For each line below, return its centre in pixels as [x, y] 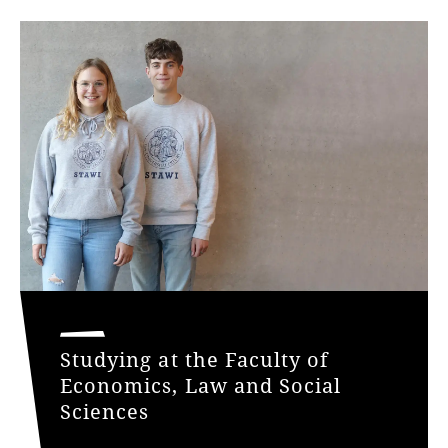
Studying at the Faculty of [194, 359]
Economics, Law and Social [201, 385]
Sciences [105, 411]
